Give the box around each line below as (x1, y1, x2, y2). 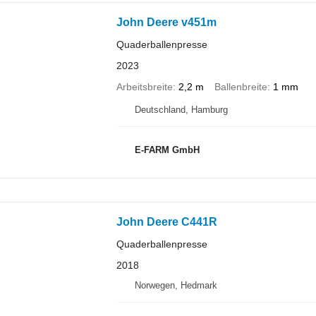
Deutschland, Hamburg (134, 104, 228, 115)
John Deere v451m (116, 16, 217, 28)
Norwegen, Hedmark (134, 279, 217, 291)
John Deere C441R (116, 215, 217, 228)
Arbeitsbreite (116, 80, 173, 92)
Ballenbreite (214, 80, 267, 92)
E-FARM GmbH (134, 145, 200, 156)
